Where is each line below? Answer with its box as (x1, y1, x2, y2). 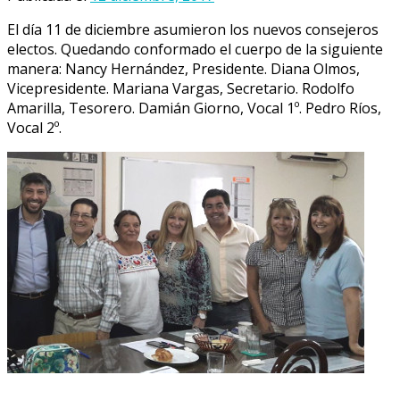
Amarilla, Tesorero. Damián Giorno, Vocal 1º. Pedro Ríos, (7, 97, 381, 118)
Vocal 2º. (7, 117, 62, 137)
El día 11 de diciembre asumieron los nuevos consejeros (7, 19, 379, 39)
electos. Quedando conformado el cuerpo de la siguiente (7, 38, 383, 59)
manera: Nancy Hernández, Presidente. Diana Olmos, (7, 58, 360, 79)
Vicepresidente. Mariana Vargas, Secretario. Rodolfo (7, 78, 354, 98)
